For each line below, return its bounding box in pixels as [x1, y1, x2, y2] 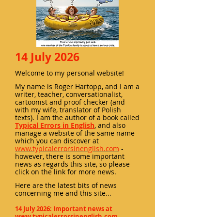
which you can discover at [15, 136, 99, 145]
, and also [94, 121, 125, 130]
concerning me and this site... [15, 188, 111, 198]
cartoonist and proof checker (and [15, 97, 125, 107]
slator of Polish [73, 105, 121, 114]
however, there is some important [15, 152, 124, 161]
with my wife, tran [15, 105, 73, 114]
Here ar [15, 181, 39, 190]
